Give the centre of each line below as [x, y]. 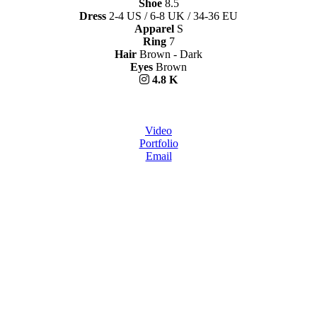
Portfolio [158, 144]
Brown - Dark [171, 54]
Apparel [154, 29]
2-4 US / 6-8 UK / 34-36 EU [173, 16]
